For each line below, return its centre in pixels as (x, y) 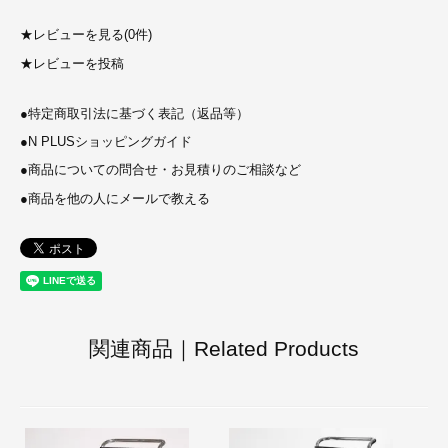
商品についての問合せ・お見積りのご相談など (164, 170)
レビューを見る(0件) (92, 35)
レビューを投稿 (78, 63)
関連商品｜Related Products (224, 348)
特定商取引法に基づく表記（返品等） (138, 113)
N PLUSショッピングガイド (110, 142)
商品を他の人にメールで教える (119, 198)
